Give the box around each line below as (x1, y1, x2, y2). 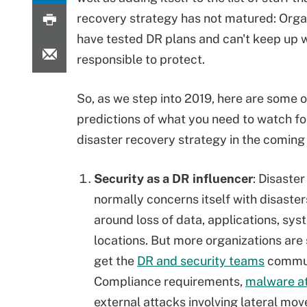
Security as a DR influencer (94, 171, 253, 186)
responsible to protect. (77, 52, 205, 66)
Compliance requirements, (94, 274, 245, 288)
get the (94, 254, 137, 268)
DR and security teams (137, 254, 265, 268)
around (94, 212, 136, 227)
